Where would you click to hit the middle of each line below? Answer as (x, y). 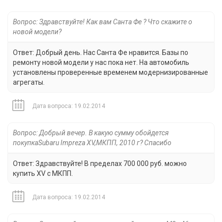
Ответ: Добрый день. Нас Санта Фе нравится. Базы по (101, 53)
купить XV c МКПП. (43, 174)
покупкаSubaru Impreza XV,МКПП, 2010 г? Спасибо (92, 143)
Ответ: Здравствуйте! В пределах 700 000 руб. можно (100, 164)
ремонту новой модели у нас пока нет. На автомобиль (101, 63)
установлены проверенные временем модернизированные (111, 73)
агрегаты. (29, 83)
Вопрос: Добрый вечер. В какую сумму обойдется (91, 133)
